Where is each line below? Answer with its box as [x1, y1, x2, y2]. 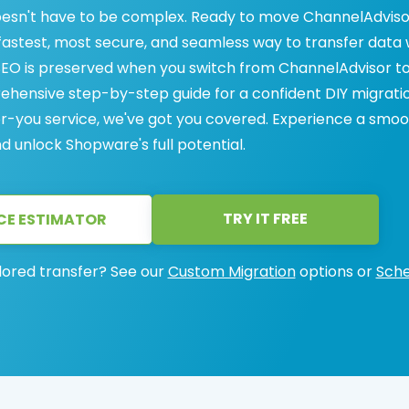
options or [295, 261, 376, 282]
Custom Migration [167, 261, 296, 282]
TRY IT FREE [223, 208, 308, 229]
